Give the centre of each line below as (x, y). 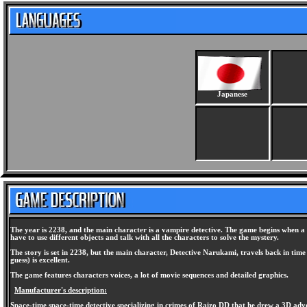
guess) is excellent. (40, 260)
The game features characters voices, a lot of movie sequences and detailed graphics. (149, 275)
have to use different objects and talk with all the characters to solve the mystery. (145, 237)
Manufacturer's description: (61, 290)
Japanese (232, 94)
